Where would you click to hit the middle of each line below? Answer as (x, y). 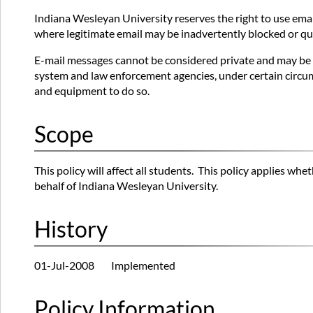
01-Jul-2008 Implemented (105, 265)
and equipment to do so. (92, 91)
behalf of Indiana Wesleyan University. (126, 186)
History (71, 229)
